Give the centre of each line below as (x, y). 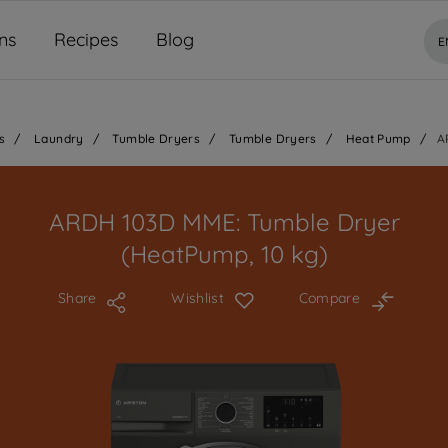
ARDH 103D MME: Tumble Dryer (224, 222)
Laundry (59, 138)
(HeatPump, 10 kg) (224, 254)
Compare (329, 298)
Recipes (86, 39)
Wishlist (197, 298)
